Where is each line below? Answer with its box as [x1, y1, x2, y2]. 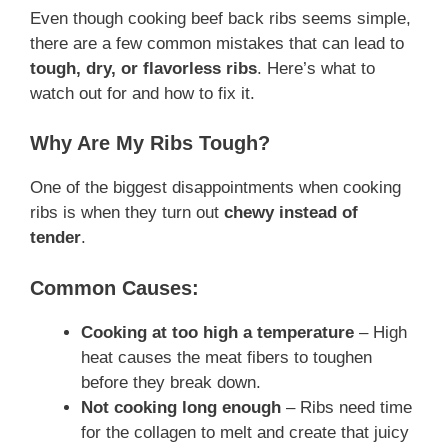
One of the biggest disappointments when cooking [30, 178, 401, 198]
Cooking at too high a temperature [81, 322, 354, 342]
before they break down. [81, 372, 261, 392]
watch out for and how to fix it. [30, 83, 255, 103]
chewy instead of [224, 203, 358, 223]
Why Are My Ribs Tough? [30, 132, 270, 155]
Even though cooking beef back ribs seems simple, [30, 8, 411, 28]
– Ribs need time [281, 397, 412, 417]
